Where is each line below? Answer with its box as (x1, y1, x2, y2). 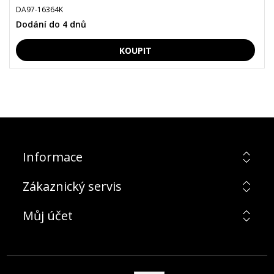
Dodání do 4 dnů (16, 18, 86, 30)
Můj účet (22, 207, 73, 224)
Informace (22, 149, 83, 165)
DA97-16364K (16, 4, 63, 15)
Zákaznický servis (22, 178, 122, 194)
